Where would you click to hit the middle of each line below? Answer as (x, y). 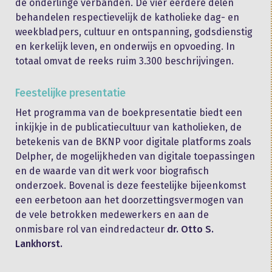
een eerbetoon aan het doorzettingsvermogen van (129, 200)
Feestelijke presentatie (70, 93)
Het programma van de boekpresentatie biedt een (129, 112)
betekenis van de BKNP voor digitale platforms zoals (133, 141)
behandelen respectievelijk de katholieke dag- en (127, 17)
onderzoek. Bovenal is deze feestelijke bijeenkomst (131, 185)
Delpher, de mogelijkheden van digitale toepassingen (135, 156)
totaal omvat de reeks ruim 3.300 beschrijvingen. (124, 61)
